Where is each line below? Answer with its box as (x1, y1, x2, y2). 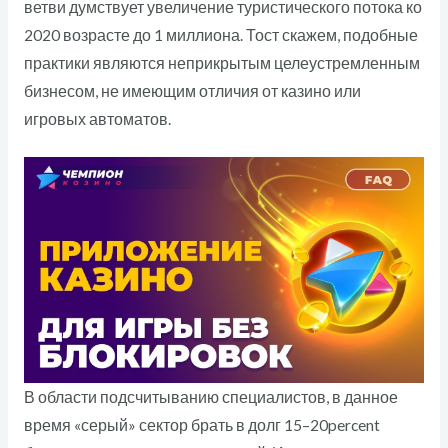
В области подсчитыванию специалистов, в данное (23, 387, 398, 406)
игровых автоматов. (23, 109, 171, 128)
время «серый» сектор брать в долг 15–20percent (23, 415, 380, 434)
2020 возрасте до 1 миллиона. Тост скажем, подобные (23, 25, 418, 44)
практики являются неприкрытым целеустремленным (23, 53, 420, 72)
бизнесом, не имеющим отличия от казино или (23, 81, 361, 100)
